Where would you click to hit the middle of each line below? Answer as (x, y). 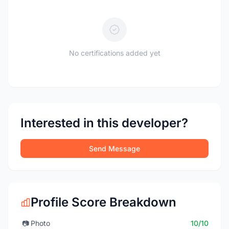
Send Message (114, 148)
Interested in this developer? (104, 123)
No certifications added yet (114, 53)
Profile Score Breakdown (104, 202)
